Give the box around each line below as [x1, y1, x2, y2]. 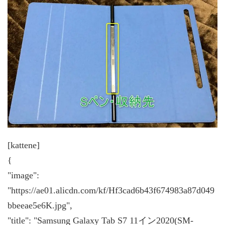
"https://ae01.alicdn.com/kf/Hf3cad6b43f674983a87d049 [8, 185, 214, 196]
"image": [8, 170, 39, 181]
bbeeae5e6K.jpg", [8, 200, 72, 211]
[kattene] [8, 140, 40, 151]
